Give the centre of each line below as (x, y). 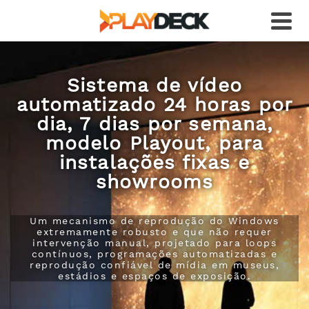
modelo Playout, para (154, 143)
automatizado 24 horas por (154, 104)
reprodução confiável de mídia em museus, (154, 265)
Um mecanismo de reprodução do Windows (154, 221)
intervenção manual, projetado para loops (154, 243)
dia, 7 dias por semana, (154, 124)
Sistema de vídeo (154, 85)
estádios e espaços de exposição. (154, 276)
